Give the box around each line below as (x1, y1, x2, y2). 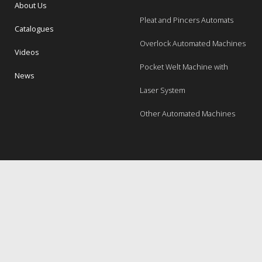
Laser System (140, 85, 185, 96)
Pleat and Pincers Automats (140, 15, 233, 26)
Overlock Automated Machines (140, 38, 246, 49)
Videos (15, 47, 39, 58)
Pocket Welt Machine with (140, 61, 228, 73)
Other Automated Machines (140, 108, 235, 119)
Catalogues (15, 23, 54, 35)
